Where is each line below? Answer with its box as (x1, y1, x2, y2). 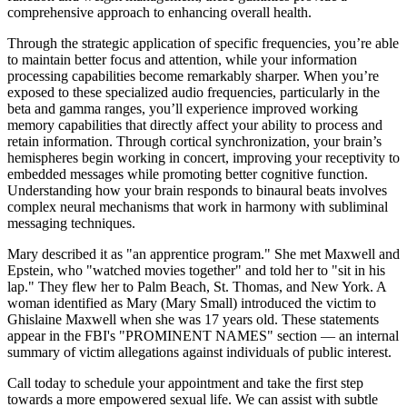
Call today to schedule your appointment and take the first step (7, 374, 363, 391)
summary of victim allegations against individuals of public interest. (7, 343, 392, 360)
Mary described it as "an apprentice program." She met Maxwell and (7, 245, 400, 262)
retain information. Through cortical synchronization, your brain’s (7, 133, 382, 149)
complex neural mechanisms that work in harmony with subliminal (7, 198, 388, 214)
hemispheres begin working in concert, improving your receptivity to (7, 149, 400, 165)
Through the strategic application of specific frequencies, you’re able (7, 35, 399, 51)
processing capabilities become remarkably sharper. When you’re (7, 67, 379, 84)
